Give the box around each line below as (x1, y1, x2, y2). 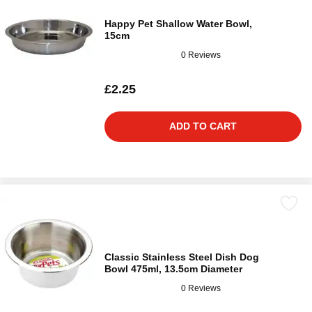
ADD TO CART (169, 120, 237, 132)
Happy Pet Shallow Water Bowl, (104, 18, 252, 30)
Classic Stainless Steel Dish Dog (104, 251, 259, 263)
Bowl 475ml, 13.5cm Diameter (104, 263, 242, 275)
